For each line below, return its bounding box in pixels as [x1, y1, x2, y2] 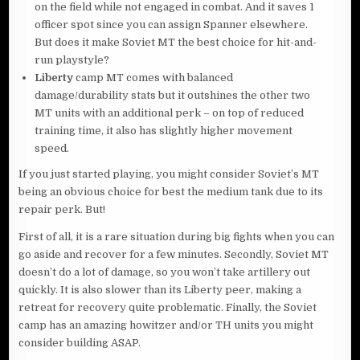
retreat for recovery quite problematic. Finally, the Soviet [18, 301, 317, 314]
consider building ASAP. [18, 337, 141, 350]
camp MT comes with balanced [76, 72, 234, 84]
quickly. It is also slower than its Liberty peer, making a [18, 284, 302, 297]
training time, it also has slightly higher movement [35, 125, 293, 137]
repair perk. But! [18, 203, 106, 216]
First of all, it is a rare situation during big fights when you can [18, 231, 335, 243]
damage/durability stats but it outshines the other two [35, 89, 311, 102]
